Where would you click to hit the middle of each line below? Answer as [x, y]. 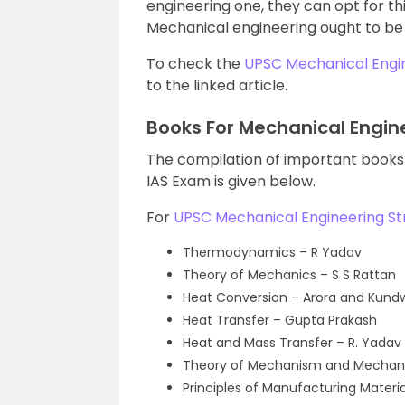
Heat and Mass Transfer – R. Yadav [292, 343]
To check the [195, 64]
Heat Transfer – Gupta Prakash [280, 320]
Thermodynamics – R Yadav [272, 252]
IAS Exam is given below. [231, 181]
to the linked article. [217, 85]
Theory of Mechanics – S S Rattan [289, 275]
